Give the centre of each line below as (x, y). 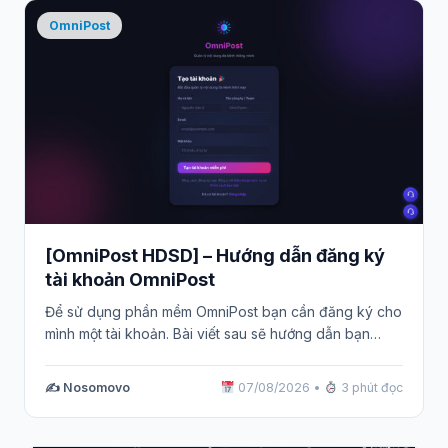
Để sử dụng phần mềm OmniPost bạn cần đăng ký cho (223, 312)
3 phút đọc (370, 388)
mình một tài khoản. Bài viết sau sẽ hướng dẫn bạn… (213, 334)
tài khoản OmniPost (130, 279)
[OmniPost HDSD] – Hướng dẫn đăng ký (215, 255)
